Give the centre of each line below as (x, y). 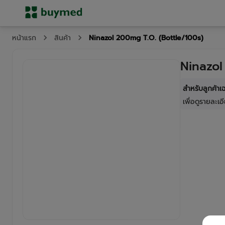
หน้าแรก (24, 38)
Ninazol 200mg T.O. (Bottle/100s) (146, 38)
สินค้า (63, 38)
